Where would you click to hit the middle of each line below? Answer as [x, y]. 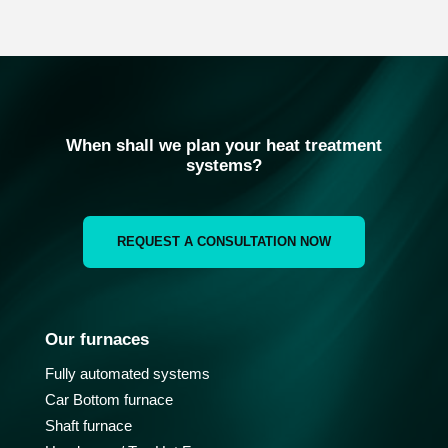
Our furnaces [96, 340]
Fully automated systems [127, 374]
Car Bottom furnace [108, 400]
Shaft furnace [88, 426]
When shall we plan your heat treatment [223, 146]
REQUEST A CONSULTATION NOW [223, 242]
